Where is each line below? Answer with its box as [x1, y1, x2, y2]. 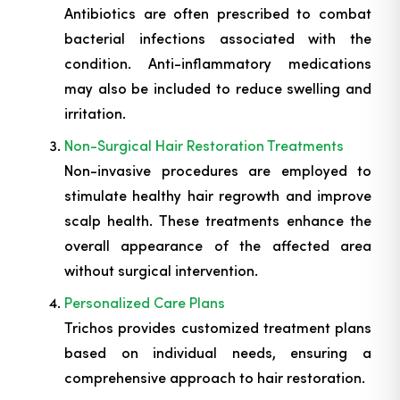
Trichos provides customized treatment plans [64, 318, 371, 337]
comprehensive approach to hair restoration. [64, 368, 365, 387]
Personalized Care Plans [64, 293, 225, 312]
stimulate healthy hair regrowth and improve [64, 186, 371, 205]
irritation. [64, 104, 126, 123]
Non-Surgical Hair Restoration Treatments [64, 136, 344, 155]
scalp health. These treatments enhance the [64, 211, 371, 230]
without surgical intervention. [64, 261, 258, 280]
